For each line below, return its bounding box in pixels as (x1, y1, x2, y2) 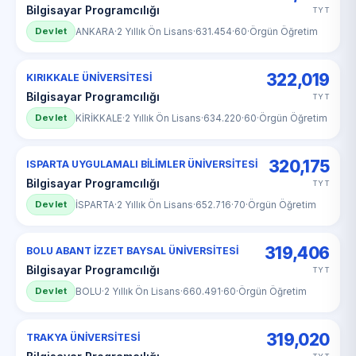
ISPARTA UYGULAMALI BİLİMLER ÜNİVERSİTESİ (26, 158, 257, 170)
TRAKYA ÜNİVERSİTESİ (26, 331, 140, 343)
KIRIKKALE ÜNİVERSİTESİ (26, 72, 152, 83)
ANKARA (75, 25, 115, 37)
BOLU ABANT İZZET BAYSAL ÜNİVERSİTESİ (26, 245, 238, 257)
